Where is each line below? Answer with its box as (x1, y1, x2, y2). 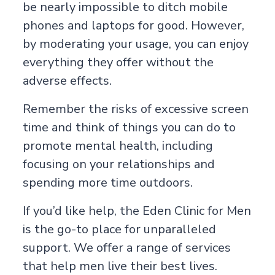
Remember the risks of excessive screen (22, 100, 249, 117)
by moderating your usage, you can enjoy (22, 35, 249, 52)
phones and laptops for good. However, (22, 17, 244, 34)
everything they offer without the (22, 53, 214, 71)
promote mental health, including (22, 137, 213, 154)
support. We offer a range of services (22, 239, 231, 256)
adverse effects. (22, 72, 112, 89)
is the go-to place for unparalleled (22, 220, 216, 238)
